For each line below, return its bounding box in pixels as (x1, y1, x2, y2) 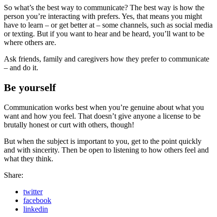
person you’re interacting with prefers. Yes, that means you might (4, 12, 202, 20)
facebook (23, 196, 51, 204)
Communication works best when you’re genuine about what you (4, 103, 204, 111)
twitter (23, 187, 43, 196)
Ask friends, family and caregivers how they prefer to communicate (4, 54, 209, 63)
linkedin (23, 205, 48, 213)
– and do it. (4, 63, 38, 72)
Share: (4, 171, 23, 179)
